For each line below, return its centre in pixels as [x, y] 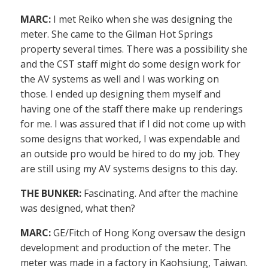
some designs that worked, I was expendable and [130, 139]
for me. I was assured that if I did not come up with [133, 124]
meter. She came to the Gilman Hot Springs [117, 34]
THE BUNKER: [51, 194]
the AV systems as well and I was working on [120, 79]
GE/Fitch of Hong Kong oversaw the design [148, 233]
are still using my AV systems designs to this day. [129, 169]
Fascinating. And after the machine [160, 194]
